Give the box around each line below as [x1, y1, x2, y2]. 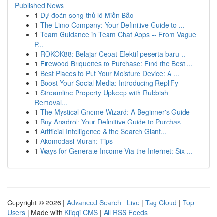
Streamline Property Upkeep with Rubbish [40, 88, 168, 97]
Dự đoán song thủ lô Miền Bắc [40, 10, 133, 20]
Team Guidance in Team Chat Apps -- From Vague [40, 30, 196, 39]
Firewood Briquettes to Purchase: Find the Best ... [40, 59, 193, 68]
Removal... [34, 97, 67, 107]
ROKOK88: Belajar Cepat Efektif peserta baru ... [40, 49, 187, 59]
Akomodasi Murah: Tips [40, 136, 113, 146]
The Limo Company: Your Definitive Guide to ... [40, 20, 185, 30]
